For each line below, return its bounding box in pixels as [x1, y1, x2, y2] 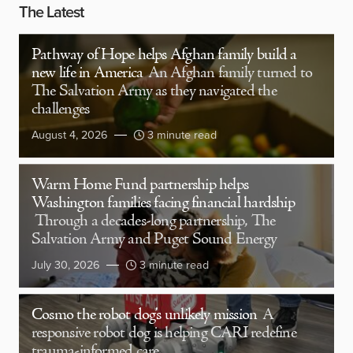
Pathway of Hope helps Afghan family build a [32, 45, 297, 66]
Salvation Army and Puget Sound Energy [32, 229, 277, 251]
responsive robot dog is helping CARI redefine [32, 323, 296, 344]
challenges [32, 99, 90, 121]
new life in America [32, 63, 143, 84]
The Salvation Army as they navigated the [32, 81, 277, 102]
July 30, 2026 [32, 256, 100, 274]
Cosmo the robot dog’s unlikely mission [32, 305, 258, 326]
